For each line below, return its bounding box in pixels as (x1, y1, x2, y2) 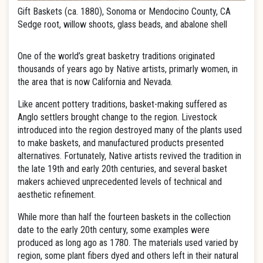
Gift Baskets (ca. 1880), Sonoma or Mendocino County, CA (18, 6, 231, 17)
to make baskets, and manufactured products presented (18, 137, 224, 149)
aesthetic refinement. (18, 189, 96, 200)
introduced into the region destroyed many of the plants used (18, 124, 242, 136)
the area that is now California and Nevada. (18, 76, 173, 87)
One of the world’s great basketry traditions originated (18, 50, 215, 62)
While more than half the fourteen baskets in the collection (18, 211, 231, 222)
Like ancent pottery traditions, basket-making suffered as (18, 99, 227, 110)
